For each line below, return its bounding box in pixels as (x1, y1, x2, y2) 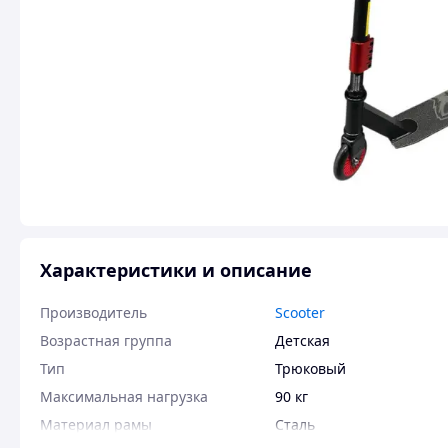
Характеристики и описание (40, 258, 312, 282)
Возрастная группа (40, 331, 172, 350)
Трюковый (275, 359, 346, 378)
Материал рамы (40, 415, 152, 434)
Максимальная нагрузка (40, 387, 208, 406)
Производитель (40, 303, 147, 322)
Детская (275, 331, 330, 350)
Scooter (275, 303, 325, 322)
